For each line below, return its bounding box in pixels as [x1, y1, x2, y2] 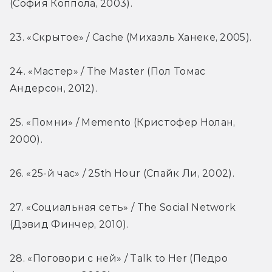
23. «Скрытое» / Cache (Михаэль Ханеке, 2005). [10, 32, 252, 44]
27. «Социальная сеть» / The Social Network [10, 202, 236, 214]
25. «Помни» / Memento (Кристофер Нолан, [10, 117, 236, 129]
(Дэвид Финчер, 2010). [10, 219, 129, 231]
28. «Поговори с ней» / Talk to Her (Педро [10, 253, 228, 265]
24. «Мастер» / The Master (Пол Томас [10, 66, 206, 78]
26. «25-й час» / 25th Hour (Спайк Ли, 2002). [10, 168, 235, 180]
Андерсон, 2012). [10, 83, 98, 95]
